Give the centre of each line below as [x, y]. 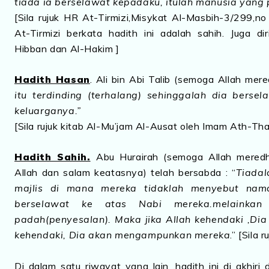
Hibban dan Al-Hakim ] [67, 48]
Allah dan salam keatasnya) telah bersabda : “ [125, 172]
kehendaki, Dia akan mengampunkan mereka [122, 234]
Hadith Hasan [52, 79]
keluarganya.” [48, 110]
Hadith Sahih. [53, 156]
